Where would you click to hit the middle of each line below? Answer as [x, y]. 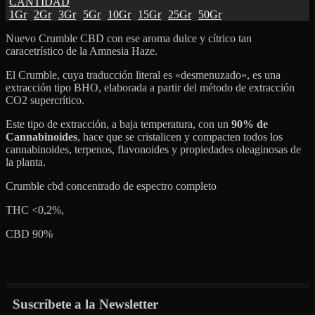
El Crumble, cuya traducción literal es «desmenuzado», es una [143, 75]
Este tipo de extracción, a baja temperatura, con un [117, 124]
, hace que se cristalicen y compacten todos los [180, 136]
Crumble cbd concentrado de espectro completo [111, 186]
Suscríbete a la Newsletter [85, 304]
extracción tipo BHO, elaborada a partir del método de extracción [150, 87]
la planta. [26, 162]
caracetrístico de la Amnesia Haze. [82, 51]
